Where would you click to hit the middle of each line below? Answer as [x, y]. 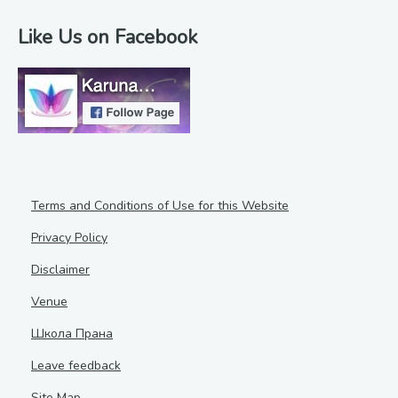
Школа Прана [72, 334]
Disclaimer [60, 270]
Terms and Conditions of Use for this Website [160, 206]
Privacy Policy [69, 238]
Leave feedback [76, 366]
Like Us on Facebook [107, 37]
